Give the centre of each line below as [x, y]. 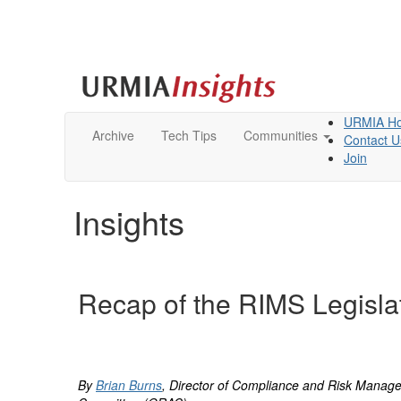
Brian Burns [129, 385]
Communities [281, 135]
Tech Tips [189, 135]
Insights [129, 222]
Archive [113, 135]
